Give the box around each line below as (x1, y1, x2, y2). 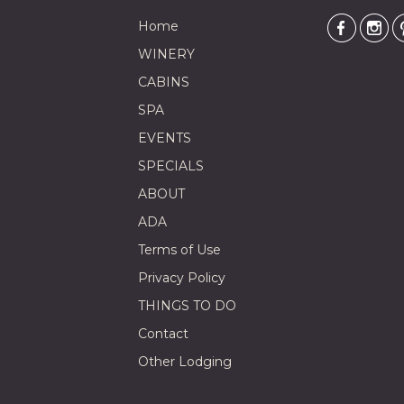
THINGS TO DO (137, 298, 236, 315)
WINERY (137, 46, 195, 63)
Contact (137, 326, 188, 343)
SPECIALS (137, 158, 204, 175)
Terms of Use (137, 242, 221, 259)
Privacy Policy (137, 270, 225, 287)
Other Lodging (137, 353, 232, 371)
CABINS (137, 74, 189, 91)
